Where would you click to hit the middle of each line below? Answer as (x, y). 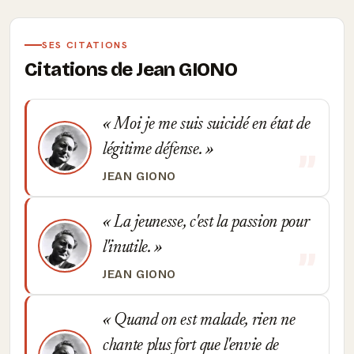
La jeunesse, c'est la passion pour (209, 223)
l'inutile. (129, 248)
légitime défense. (154, 150)
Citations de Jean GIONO (131, 70)
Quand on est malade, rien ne (203, 321)
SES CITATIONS (85, 45)
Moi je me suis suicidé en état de (210, 125)
